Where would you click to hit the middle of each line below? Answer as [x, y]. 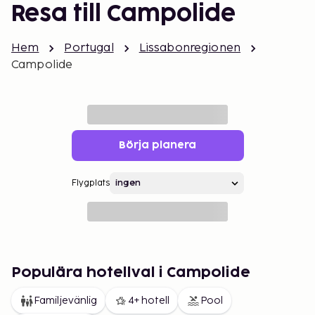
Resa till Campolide [123, 14]
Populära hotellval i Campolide [131, 273]
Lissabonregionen [190, 48]
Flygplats [90, 183]
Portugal [89, 48]
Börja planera [157, 145]
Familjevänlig [65, 301]
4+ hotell [149, 301]
